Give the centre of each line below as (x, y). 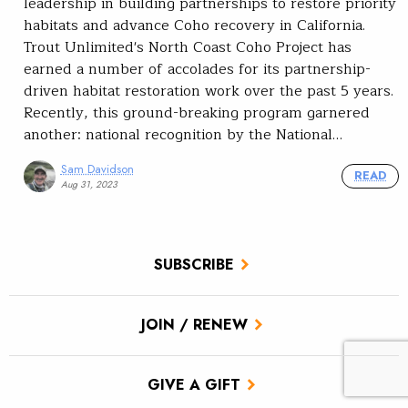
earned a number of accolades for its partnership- (197, 69)
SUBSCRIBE (194, 265)
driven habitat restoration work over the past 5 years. (209, 91)
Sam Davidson (97, 168)
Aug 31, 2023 (89, 184)
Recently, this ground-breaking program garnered (197, 112)
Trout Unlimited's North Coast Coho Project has (188, 47)
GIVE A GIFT (194, 385)
